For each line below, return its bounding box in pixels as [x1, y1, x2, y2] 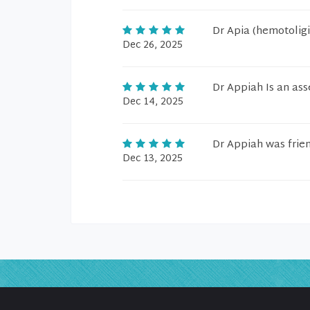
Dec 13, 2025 [122, 150, 183, 167]
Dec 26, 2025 [122, 37, 183, 54]
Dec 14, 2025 [122, 93, 183, 111]
